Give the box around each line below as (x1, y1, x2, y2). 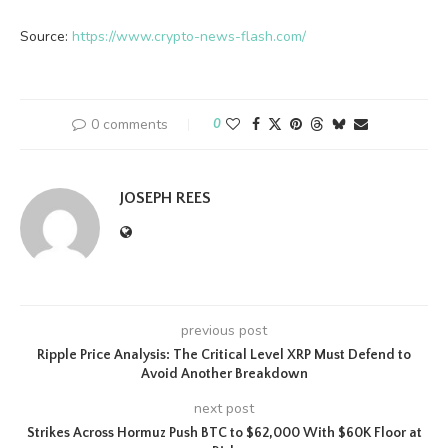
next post (194, 399, 254, 418)
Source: (20, 27, 72, 46)
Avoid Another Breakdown (140, 366, 308, 382)
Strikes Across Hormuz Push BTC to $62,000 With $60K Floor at (26, 425, 422, 441)
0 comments (91, 115, 168, 134)
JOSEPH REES (120, 189, 211, 207)
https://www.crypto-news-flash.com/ (72, 27, 306, 46)
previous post (181, 321, 267, 340)
